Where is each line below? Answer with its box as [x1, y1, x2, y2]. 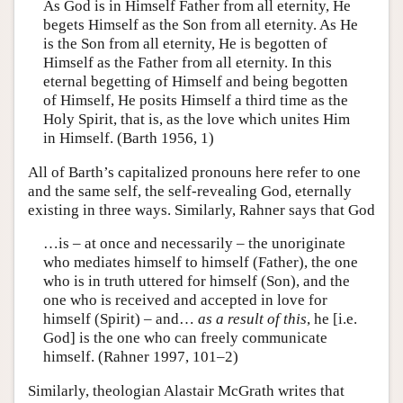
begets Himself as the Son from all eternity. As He [42, 16, 358, 34]
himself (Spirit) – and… [42, 310, 198, 328]
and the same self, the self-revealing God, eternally [28, 182, 352, 200]
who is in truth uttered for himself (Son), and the [42, 273, 350, 291]
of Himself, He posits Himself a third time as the [42, 92, 348, 110]
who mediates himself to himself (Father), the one [42, 254, 358, 272]
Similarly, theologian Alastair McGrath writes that [28, 381, 345, 399]
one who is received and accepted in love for [42, 291, 327, 309]
